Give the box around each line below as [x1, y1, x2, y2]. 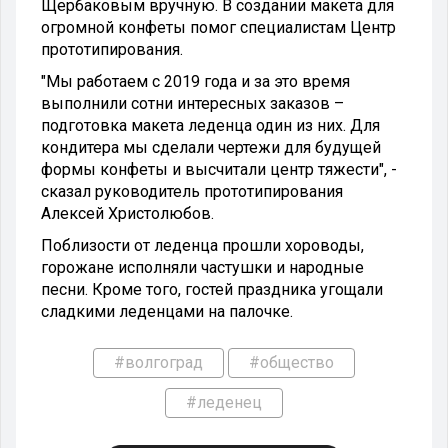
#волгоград [114, 352, 203, 372]
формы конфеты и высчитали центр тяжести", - [41, 159, 397, 179]
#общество [249, 352, 334, 372]
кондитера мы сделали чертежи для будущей [41, 137, 381, 157]
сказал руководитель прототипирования [41, 181, 343, 201]
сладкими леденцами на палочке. [41, 301, 293, 321]
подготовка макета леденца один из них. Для [41, 115, 380, 135]
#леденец [186, 392, 262, 412]
